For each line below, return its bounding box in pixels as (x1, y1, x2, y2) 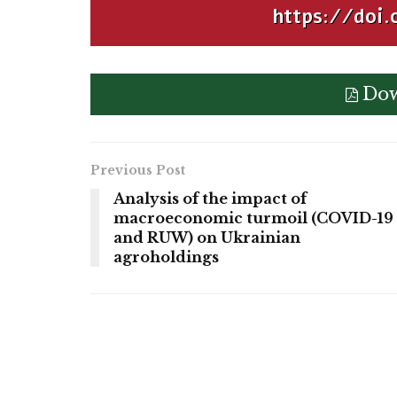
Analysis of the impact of (113, 190, 307, 208)
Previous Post (90, 162, 185, 179)
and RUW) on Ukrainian (113, 229, 300, 247)
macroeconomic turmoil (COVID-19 (113, 209, 393, 228)
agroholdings (113, 248, 219, 267)
